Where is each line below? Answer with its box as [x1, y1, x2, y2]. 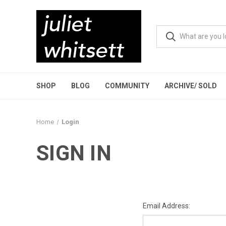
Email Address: [142, 202, 190, 210]
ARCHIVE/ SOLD [164, 82, 217, 90]
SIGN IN [36, 141, 111, 165]
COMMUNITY [105, 82, 149, 90]
